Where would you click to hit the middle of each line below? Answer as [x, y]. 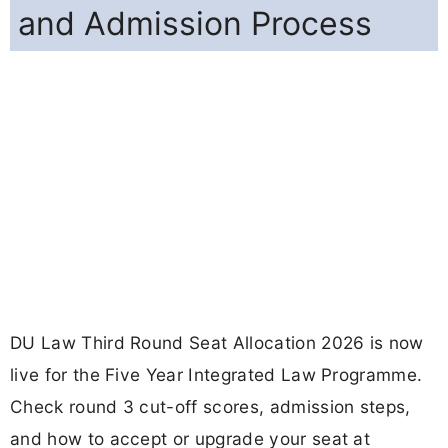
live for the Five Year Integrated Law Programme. [216, 375]
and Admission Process [195, 24]
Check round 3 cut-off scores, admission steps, [210, 407]
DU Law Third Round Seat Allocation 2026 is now [217, 343]
